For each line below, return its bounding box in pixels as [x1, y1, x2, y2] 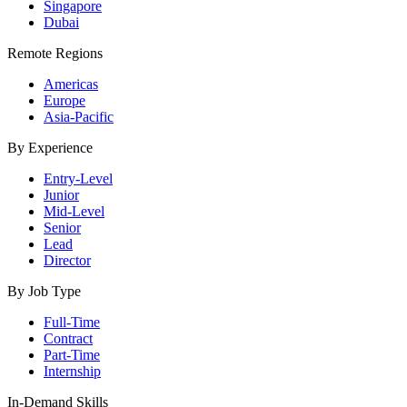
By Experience [7, 139, 93, 155]
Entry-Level [44, 170, 113, 186]
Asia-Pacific [44, 108, 114, 124]
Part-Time [44, 346, 100, 362]
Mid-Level [44, 203, 104, 219]
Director [44, 252, 91, 268]
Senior [44, 219, 81, 235]
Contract [44, 330, 93, 346]
